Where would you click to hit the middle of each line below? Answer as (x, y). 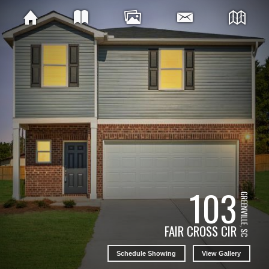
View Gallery (222, 253)
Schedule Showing (147, 253)
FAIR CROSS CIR (200, 231)
